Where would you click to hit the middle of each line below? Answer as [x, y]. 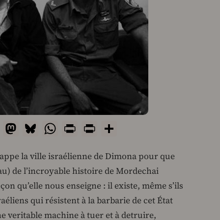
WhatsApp [91, 128]
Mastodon [51, 128]
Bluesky [64, 128]
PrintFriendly [140, 128]
